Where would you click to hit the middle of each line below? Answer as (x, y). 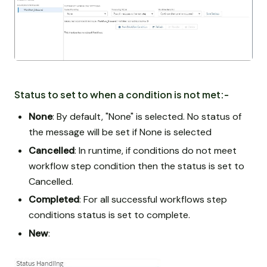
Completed (54, 200)
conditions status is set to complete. (109, 215)
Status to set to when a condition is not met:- (122, 94)
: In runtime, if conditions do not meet (156, 150)
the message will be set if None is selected (120, 132)
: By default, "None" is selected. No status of (147, 116)
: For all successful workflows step (153, 200)
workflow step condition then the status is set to (136, 166)
